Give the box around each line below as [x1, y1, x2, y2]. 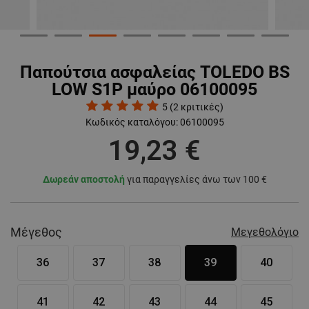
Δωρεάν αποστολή [42, 174, 125, 186]
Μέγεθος [10, 225, 62, 240]
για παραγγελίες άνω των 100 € [124, 174, 267, 186]
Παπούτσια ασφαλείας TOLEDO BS [19, 62, 290, 83]
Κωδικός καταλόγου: [85, 117, 178, 128]
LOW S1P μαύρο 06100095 [52, 79, 257, 100]
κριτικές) [180, 101, 223, 113]
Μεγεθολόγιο [231, 226, 299, 239]
